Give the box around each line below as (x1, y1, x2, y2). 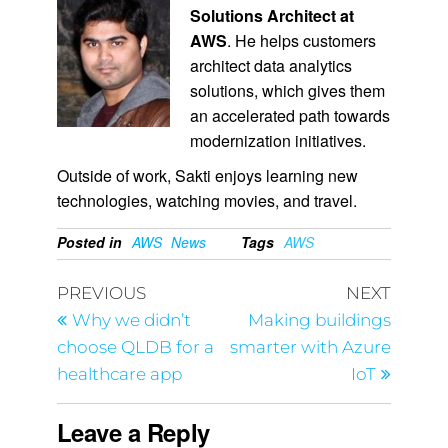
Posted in (56, 232, 122, 253)
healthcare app (56, 364, 182, 385)
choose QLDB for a (56, 337, 214, 358)
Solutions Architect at (189, 4, 354, 28)
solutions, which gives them (189, 79, 385, 103)
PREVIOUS (56, 283, 146, 304)
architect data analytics (189, 54, 352, 78)
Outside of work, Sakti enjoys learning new (56, 164, 358, 188)
